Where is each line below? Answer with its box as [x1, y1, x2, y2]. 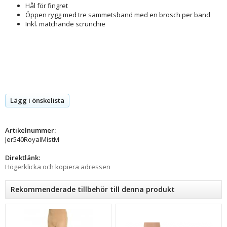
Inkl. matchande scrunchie [25, 19, 105, 28]
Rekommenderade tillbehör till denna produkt [11, 184, 175, 194]
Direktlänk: [5, 153, 40, 162]
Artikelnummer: [5, 125, 56, 135]
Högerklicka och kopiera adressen [5, 162, 110, 171]
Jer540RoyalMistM [5, 134, 59, 144]
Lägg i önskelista [10, 95, 64, 105]
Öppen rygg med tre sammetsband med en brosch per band [25, 10, 210, 19]
